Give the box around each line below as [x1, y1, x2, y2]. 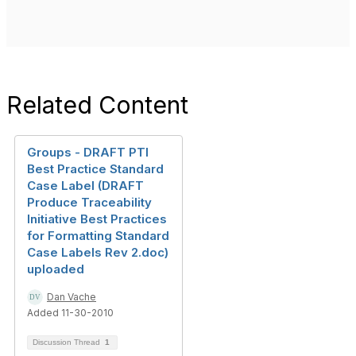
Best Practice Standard [27, 161, 164, 176]
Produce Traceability [27, 195, 152, 210]
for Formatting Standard [27, 228, 169, 243]
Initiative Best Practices [27, 211, 167, 226]
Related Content [6, 91, 188, 119]
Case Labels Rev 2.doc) [27, 245, 168, 260]
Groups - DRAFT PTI [27, 145, 149, 160]
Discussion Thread [33, 338, 103, 346]
